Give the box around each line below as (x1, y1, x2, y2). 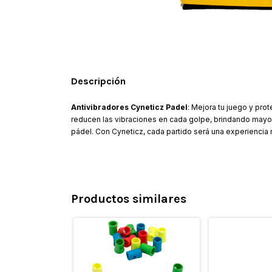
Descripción (71, 75, 126, 87)
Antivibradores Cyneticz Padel (71, 103, 188, 112)
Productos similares (71, 192, 186, 206)
